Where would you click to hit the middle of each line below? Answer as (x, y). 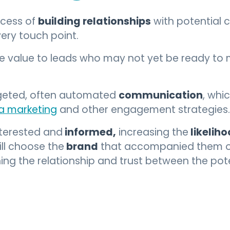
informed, (89, 133)
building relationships (94, 22)
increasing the (152, 133)
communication (160, 96)
